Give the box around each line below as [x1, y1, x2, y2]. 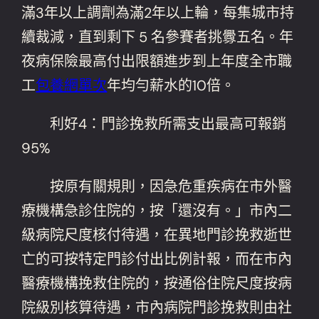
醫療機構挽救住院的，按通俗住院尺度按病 [21, 273, 293, 293]
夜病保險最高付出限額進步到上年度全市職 [21, 51, 293, 70]
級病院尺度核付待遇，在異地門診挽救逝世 [21, 225, 293, 244]
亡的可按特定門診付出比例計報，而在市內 [21, 249, 293, 268]
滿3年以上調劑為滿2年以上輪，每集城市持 [21, 3, 295, 22]
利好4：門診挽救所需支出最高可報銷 [21, 114, 287, 133]
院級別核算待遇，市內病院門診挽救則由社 [21, 298, 293, 317]
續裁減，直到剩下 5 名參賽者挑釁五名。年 [21, 27, 294, 46]
